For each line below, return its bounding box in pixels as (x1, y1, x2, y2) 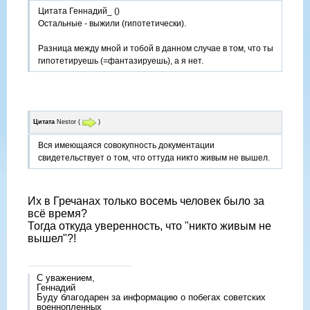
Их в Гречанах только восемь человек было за (28, 194, 264, 207)
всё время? (28, 207, 87, 219)
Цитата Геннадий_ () (38, 6, 120, 17)
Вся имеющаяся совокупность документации (38, 140, 215, 150)
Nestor (57, 118, 76, 126)
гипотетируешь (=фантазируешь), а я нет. (38, 56, 203, 66)
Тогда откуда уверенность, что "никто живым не (28, 219, 271, 232)
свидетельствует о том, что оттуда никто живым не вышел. (38, 152, 270, 163)
